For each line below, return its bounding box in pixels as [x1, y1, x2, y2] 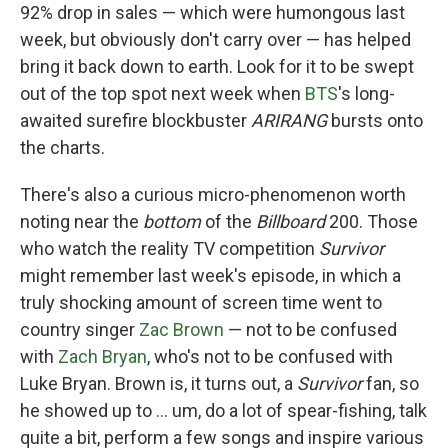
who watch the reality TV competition [20, 238, 319, 259]
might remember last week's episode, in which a [20, 265, 401, 286]
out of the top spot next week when [20, 83, 305, 104]
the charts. [20, 137, 105, 158]
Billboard [256, 211, 325, 232]
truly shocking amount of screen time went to [20, 292, 382, 313]
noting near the [20, 211, 143, 232]
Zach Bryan [58, 346, 147, 367]
